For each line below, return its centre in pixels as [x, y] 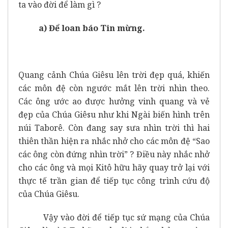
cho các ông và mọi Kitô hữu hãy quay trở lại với [114, 167]
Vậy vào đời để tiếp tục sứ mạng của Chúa [114, 217]
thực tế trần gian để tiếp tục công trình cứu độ [114, 180]
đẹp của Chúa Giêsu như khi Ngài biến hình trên [114, 114]
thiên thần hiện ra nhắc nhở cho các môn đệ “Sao [114, 141]
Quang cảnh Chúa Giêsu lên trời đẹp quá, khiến [114, 75]
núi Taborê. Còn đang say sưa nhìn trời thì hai [114, 127]
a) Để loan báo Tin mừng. [92, 28]
